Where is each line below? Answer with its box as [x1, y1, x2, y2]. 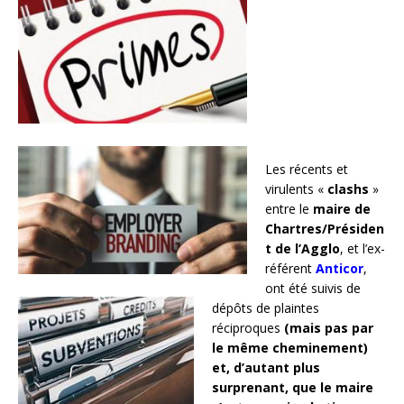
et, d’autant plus [212, 359, 320, 377]
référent [265, 260, 316, 278]
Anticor [316, 260, 363, 278]
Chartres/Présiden [265, 220, 384, 238]
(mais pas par [284, 319, 373, 337]
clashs [327, 180, 369, 198]
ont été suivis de [265, 280, 361, 298]
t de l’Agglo [265, 240, 340, 258]
